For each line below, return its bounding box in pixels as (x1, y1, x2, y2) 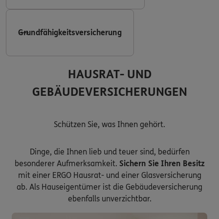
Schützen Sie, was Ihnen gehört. (54, 120, 165, 130)
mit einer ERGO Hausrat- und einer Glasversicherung (18, 171, 201, 180)
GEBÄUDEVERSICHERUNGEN (32, 85, 187, 100)
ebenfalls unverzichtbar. (67, 194, 152, 204)
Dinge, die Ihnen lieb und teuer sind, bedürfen (29, 147, 190, 157)
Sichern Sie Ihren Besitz (119, 159, 205, 169)
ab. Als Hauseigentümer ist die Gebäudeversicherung (17, 182, 202, 192)
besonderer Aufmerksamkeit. (14, 159, 119, 169)
